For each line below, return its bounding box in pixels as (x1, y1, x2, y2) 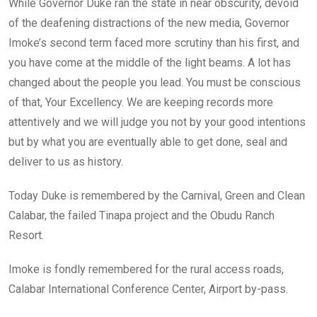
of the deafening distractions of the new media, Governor (8, 16, 289, 30)
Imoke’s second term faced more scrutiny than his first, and (8, 35, 299, 50)
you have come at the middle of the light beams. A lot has (8, 55, 291, 69)
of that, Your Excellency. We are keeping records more (8, 95, 273, 109)
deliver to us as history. (8, 154, 123, 168)
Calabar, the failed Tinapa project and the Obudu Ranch (8, 208, 275, 222)
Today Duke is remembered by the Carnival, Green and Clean (8, 188, 305, 202)
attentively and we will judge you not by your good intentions (8, 115, 306, 129)
